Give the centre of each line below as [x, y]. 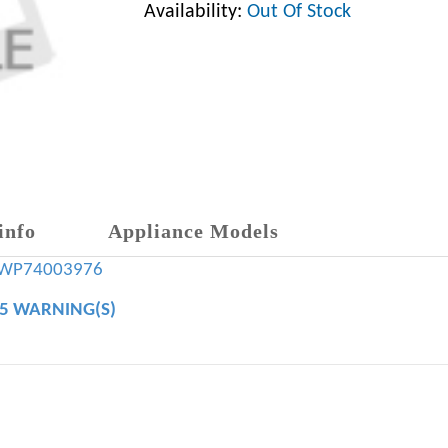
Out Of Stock [299, 12]
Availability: [195, 12]
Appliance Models [193, 231]
